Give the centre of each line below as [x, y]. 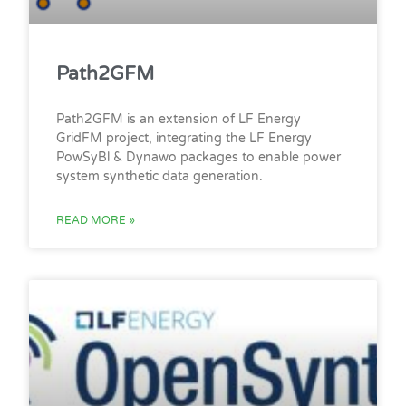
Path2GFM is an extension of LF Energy [179, 119]
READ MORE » [96, 220]
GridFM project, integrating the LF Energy [184, 138]
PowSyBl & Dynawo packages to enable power [199, 157]
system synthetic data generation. [160, 176]
